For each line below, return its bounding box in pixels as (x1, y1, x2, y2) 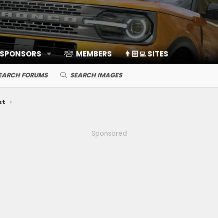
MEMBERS (75, 49, 112, 59)
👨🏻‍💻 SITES (124, 49, 168, 59)
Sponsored (91, 129, 127, 138)
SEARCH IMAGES (70, 71, 122, 80)
